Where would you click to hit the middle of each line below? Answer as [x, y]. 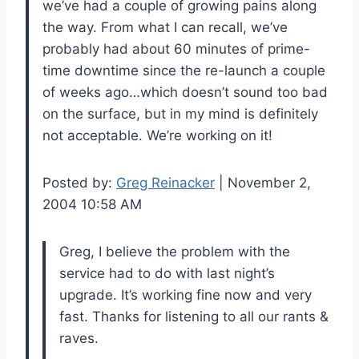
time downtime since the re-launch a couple [184, 70]
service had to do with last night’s [167, 273]
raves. [79, 338]
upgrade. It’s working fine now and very [186, 294]
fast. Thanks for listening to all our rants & [194, 316]
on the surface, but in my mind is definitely [180, 113]
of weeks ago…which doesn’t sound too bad [185, 92]
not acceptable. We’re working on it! [157, 135]
